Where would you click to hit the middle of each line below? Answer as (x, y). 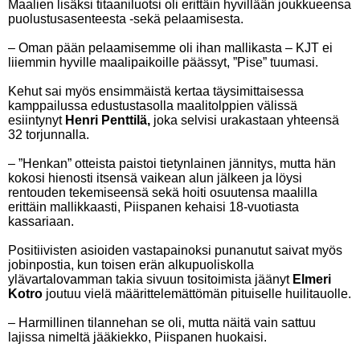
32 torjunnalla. (49, 135)
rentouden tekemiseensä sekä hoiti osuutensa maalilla (163, 192)
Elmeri (312, 279)
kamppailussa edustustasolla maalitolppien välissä (153, 106)
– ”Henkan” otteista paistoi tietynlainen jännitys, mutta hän (172, 164)
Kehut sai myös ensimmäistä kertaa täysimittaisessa (156, 91)
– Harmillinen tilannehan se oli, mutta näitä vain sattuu (162, 323)
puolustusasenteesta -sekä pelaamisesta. (126, 19)
